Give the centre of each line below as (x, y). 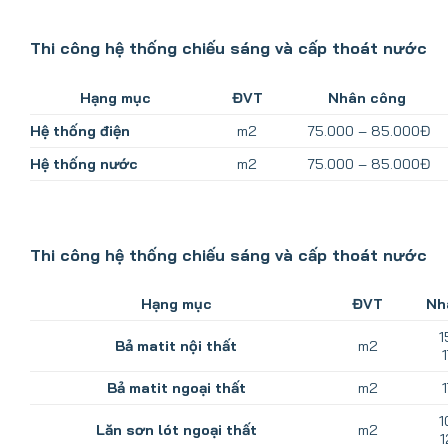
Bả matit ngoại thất (176, 388)
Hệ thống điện (80, 130)
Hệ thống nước (84, 163)
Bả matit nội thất (176, 346)
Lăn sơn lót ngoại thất (176, 430)
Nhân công (369, 97)
